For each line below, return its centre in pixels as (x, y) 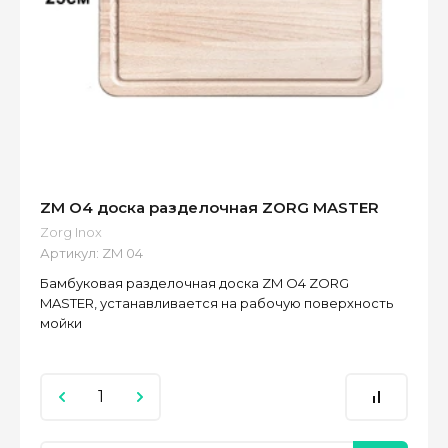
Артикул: (69, 253)
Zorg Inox (71, 232)
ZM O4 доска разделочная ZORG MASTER (209, 208)
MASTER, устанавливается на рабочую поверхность (216, 303)
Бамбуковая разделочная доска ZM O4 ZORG (194, 283)
